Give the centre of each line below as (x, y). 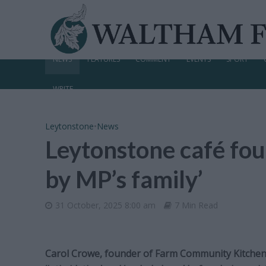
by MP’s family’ (123, 179)
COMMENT (153, 59)
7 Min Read (196, 205)
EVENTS (198, 59)
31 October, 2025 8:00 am (105, 205)
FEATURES (103, 59)
